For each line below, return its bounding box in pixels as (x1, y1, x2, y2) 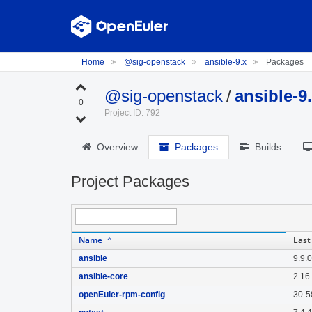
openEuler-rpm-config (79, 290, 165, 299)
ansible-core (79, 272, 128, 281)
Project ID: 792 (104, 108, 160, 118)
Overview (91, 141, 138, 153)
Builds (249, 141, 281, 153)
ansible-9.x (205, 57, 249, 67)
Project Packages (71, 173, 189, 190)
